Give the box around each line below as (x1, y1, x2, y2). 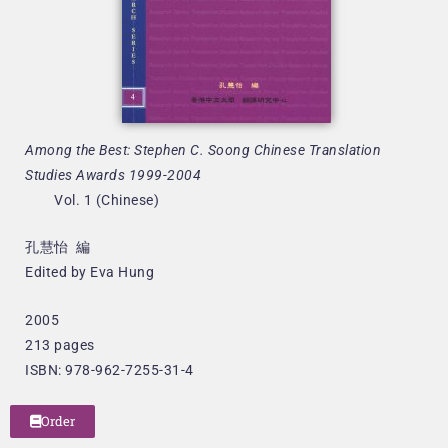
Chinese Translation (253, 142, 381, 158)
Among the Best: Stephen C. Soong (25, 142, 254, 158)
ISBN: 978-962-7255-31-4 (25, 361, 194, 378)
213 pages (25, 336, 95, 353)
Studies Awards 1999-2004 (25, 167, 201, 183)
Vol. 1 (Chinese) (25, 192, 159, 208)
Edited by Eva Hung (25, 264, 154, 281)
